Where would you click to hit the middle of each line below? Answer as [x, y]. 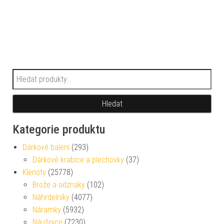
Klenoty [34, 172]
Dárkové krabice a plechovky [78, 159]
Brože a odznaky [59, 184]
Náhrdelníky [51, 197]
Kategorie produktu [59, 129]
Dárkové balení [46, 147]
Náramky [47, 209]
